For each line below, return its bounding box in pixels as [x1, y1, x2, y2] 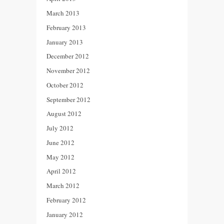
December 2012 [46, 51, 89, 61]
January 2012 [46, 209, 83, 219]
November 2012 [46, 66, 90, 75]
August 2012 [46, 109, 81, 118]
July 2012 [46, 123, 73, 133]
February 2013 [46, 22, 86, 32]
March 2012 [46, 181, 79, 190]
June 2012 [46, 137, 74, 147]
